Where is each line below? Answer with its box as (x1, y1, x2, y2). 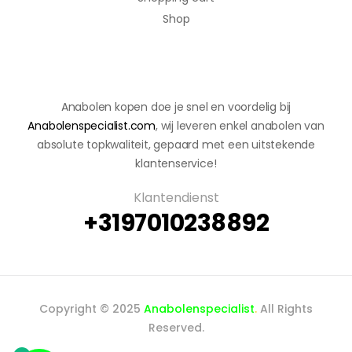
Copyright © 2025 (39, 301, 144, 317)
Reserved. (148, 320, 204, 335)
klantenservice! (135, 156, 217, 171)
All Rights (257, 301, 313, 317)
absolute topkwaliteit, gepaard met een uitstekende (37, 137, 315, 152)
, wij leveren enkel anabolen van (156, 118, 324, 134)
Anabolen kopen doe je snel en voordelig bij (60, 99, 291, 115)
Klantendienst (133, 189, 219, 207)
